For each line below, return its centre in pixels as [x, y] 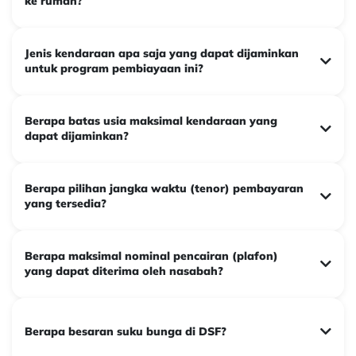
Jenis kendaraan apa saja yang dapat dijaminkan [162, 54]
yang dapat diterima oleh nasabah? [124, 271]
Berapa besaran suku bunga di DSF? [126, 332]
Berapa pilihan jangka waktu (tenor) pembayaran [164, 189]
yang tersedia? [66, 204]
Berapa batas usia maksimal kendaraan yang [151, 121]
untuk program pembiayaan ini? [114, 69]
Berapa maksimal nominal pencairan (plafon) [151, 256]
